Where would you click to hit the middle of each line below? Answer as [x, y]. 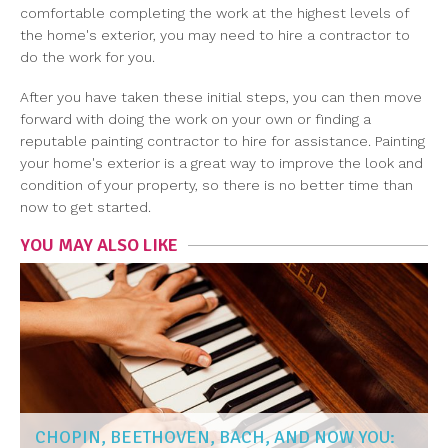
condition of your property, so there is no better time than [216, 185]
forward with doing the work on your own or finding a [195, 119]
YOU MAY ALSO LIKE [99, 245]
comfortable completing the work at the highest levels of [214, 13]
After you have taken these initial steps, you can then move [221, 97]
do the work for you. [87, 57]
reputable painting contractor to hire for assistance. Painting [222, 141]
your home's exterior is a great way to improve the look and [221, 163]
